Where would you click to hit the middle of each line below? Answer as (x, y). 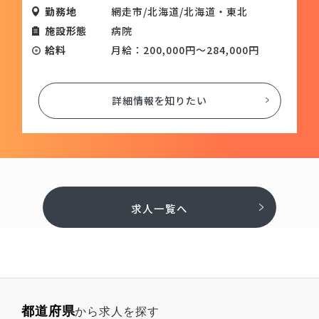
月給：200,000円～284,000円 (185, 49)
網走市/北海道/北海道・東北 (179, 11)
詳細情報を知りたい (159, 100)
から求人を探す (117, 311)
